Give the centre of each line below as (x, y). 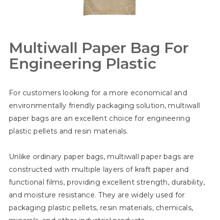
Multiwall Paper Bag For (98, 48)
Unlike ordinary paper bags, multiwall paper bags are (101, 156)
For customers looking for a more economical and (98, 93)
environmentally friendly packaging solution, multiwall (104, 105)
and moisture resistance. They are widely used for (97, 195)
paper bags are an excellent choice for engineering (99, 118)
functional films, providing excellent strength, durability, (107, 182)
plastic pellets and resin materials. (68, 131)
